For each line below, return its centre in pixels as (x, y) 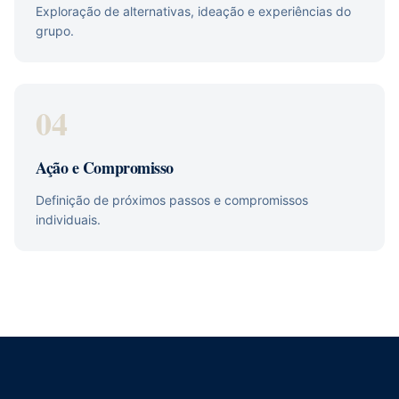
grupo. (55, 31)
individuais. (68, 220)
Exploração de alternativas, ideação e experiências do (193, 11)
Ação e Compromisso (105, 167)
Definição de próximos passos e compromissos (172, 200)
